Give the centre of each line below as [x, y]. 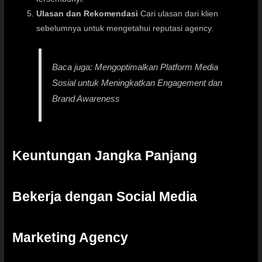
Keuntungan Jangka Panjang [105, 155]
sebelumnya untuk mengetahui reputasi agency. [125, 28]
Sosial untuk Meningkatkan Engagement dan [137, 83]
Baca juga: [74, 67]
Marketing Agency [70, 237]
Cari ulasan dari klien [178, 13]
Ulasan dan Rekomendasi [87, 13]
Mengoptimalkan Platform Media [157, 67]
